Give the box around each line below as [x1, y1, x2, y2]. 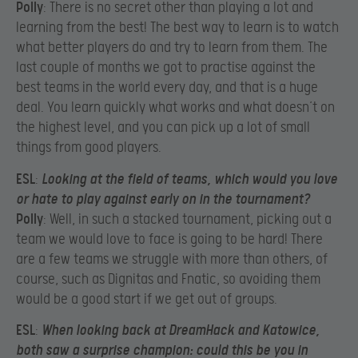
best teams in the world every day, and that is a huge [16, 79, 318, 97]
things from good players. [16, 139, 161, 157]
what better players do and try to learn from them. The [16, 39, 328, 57]
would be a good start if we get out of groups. [16, 290, 277, 308]
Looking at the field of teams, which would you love [42, 170, 337, 188]
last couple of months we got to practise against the [16, 59, 316, 77]
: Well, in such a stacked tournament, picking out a [43, 210, 332, 228]
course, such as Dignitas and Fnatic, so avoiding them [16, 270, 320, 288]
